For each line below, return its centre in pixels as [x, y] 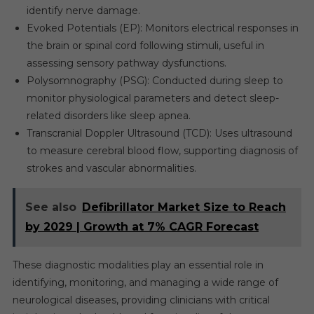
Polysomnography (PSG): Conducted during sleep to [155, 81]
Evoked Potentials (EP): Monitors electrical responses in [162, 28]
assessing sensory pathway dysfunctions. [126, 63]
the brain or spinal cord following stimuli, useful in [145, 46]
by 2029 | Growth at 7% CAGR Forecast [142, 227]
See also [50, 207]
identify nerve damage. [83, 11]
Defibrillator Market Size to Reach [184, 207]
